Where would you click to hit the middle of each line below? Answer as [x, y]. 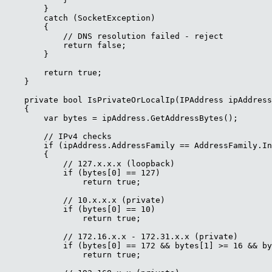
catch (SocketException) [80, 18]
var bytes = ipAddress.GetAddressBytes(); [121, 118]
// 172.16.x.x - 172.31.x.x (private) [121, 237]
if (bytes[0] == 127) [83, 173]
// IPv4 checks [58, 137]
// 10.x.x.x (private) [85, 200]
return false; [66, 46]
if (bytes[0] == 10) [80, 209]
